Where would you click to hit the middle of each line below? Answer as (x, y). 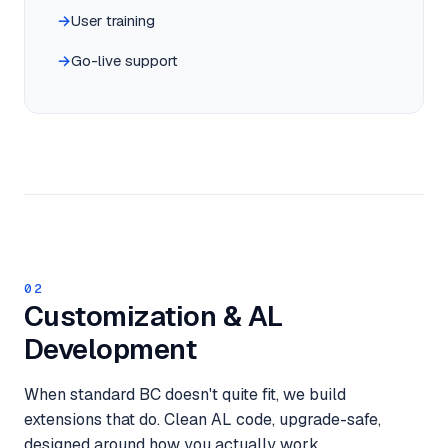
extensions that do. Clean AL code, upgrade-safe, (202, 419)
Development (110, 349)
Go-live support (124, 60)
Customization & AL (153, 316)
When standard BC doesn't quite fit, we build (185, 394)
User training (113, 20)
